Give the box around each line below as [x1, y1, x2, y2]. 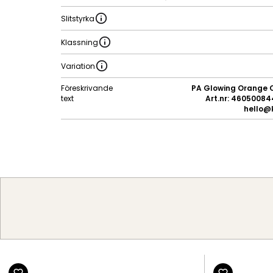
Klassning [61, 37, 98, 48]
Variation [61, 60, 95, 71]
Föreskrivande [61, 83, 113, 93]
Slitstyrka [61, 13, 94, 24]
